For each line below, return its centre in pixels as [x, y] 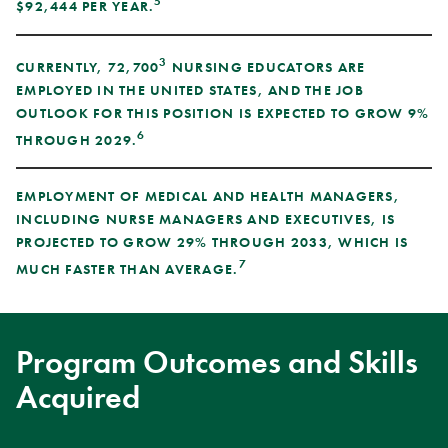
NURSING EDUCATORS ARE [266, 66]
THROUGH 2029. [77, 139]
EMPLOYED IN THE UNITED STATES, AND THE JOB [190, 89]
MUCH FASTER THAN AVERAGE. [127, 268]
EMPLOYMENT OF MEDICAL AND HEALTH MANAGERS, [208, 196]
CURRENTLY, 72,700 [88, 66]
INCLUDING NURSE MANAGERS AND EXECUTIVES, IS [206, 219]
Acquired [78, 397]
